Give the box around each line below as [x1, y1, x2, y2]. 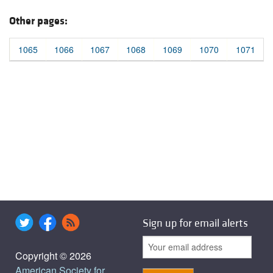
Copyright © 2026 [15, 249, 91, 263]
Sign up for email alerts [143, 216, 248, 230]
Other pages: [9, 14, 68, 29]
